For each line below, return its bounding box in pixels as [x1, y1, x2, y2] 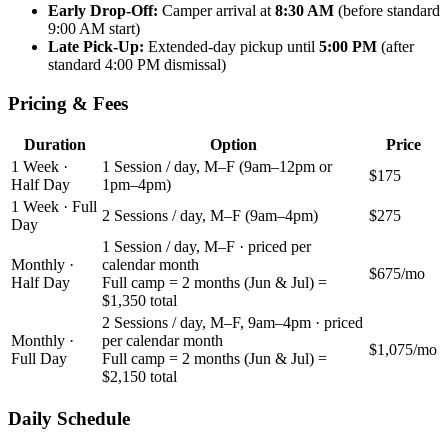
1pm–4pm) [102, 176, 171, 194]
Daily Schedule [8, 408, 130, 429]
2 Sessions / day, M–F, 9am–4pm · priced [102, 314, 363, 332]
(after [377, 37, 414, 55]
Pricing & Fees [8, 92, 128, 114]
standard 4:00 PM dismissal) [48, 55, 226, 73]
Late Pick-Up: [48, 37, 144, 55]
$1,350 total [102, 292, 177, 310]
